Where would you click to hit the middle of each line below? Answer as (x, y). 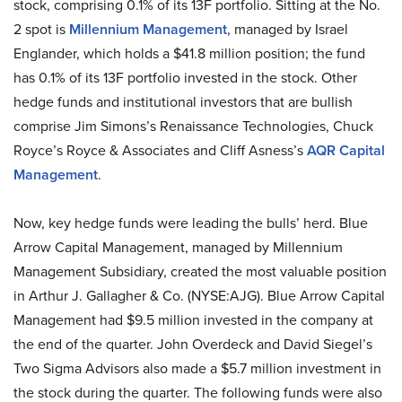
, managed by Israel (288, 29)
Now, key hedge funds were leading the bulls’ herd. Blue (191, 223)
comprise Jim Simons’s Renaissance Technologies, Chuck (193, 126)
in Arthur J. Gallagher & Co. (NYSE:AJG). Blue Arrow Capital (199, 296)
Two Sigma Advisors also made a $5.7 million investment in (197, 368)
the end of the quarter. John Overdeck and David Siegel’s (193, 344)
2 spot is (41, 29)
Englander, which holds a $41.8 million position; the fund (189, 53)
